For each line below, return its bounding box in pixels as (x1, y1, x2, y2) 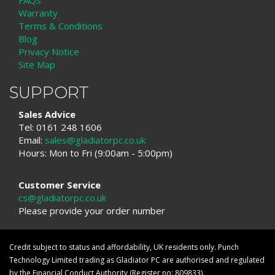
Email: (18, 133, 45, 146)
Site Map (18, 58, 55, 71)
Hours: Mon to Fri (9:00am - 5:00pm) (18, 146, 172, 159)
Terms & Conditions (18, 20, 103, 33)
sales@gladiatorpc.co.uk (45, 133, 145, 146)
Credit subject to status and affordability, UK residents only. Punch (9, 242, 239, 253)
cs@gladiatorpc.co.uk (18, 191, 106, 204)
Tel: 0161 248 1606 (18, 120, 102, 133)
